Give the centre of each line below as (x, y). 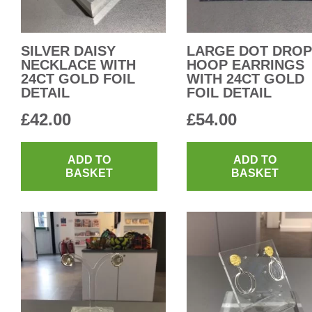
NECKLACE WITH (78, 64)
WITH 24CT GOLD (245, 78)
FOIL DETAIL (229, 92)
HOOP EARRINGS (245, 64)
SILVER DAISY (68, 50)
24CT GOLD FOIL (78, 78)
